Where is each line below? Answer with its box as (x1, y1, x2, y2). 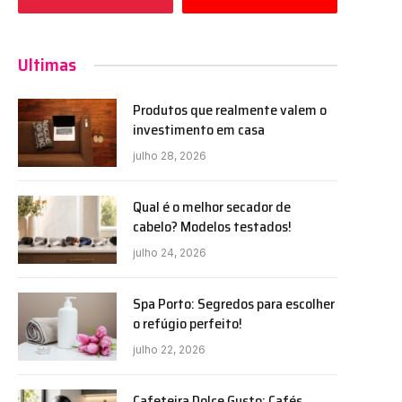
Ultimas (18, 50, 76, 80)
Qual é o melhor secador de (133, 196, 291, 219)
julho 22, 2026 (133, 343, 205, 357)
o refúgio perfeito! (133, 312, 242, 336)
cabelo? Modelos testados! (133, 215, 292, 239)
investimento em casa (133, 118, 265, 142)
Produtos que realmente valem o (133, 99, 327, 122)
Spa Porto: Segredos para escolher (133, 293, 335, 316)
